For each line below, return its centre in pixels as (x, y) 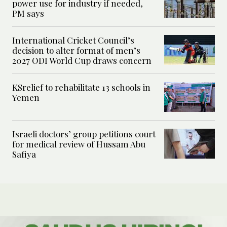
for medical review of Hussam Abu (79, 144)
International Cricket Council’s (73, 40)
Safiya (24, 154)
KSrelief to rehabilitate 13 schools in (81, 87)
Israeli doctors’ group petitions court (84, 134)
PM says (28, 13)
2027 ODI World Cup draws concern (82, 60)
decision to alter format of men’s (76, 50)
